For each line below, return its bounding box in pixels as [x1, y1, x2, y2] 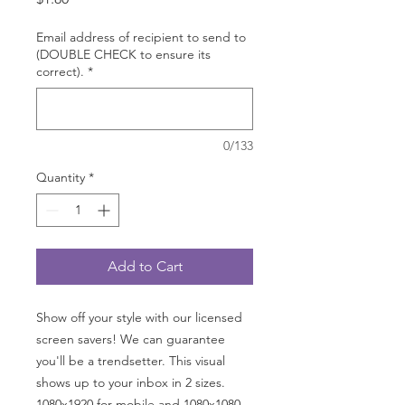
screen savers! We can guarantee [36, 331, 225, 348]
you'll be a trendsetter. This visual [36, 353, 225, 370]
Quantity [36, 169, 85, 186]
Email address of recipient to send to [36, 29, 246, 46]
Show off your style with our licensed [36, 309, 242, 326]
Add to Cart [107, 258, 183, 276]
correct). [36, 63, 84, 80]
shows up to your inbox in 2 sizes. [36, 374, 225, 391]
